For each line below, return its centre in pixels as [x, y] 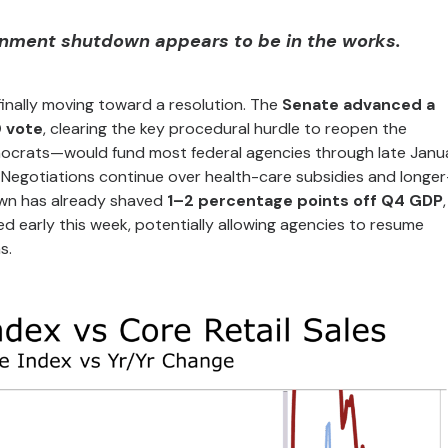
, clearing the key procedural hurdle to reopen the [225, 128]
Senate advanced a [358, 104]
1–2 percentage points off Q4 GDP [305, 200]
